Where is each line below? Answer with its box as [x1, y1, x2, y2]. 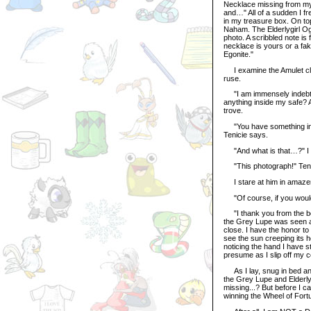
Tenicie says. [224, 130, 268, 139]
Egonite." [224, 49, 253, 58]
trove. [224, 106, 243, 115]
